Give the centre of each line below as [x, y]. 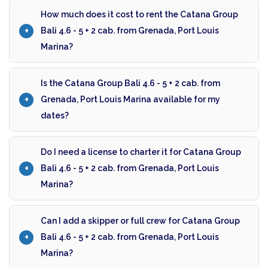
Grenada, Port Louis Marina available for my [130, 100]
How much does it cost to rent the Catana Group [139, 15]
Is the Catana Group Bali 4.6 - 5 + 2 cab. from [130, 83]
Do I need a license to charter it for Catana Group [141, 152]
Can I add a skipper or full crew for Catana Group [140, 221]
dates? [55, 116]
